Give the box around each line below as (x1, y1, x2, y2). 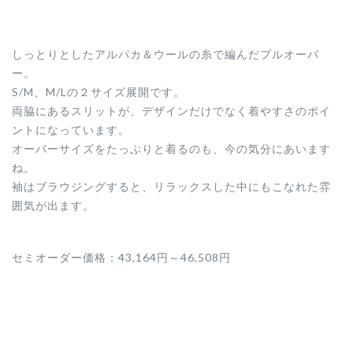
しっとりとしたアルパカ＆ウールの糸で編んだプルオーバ (12, 47, 319, 61)
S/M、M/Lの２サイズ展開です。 (12, 85, 185, 99)
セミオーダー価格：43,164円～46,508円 (12, 251, 231, 265)
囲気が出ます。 (12, 199, 95, 213)
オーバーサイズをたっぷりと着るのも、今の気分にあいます (12, 142, 331, 156)
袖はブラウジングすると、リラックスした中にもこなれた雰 (12, 180, 331, 194)
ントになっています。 (12, 123, 130, 137)
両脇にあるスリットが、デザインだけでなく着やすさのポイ (12, 104, 331, 118)
